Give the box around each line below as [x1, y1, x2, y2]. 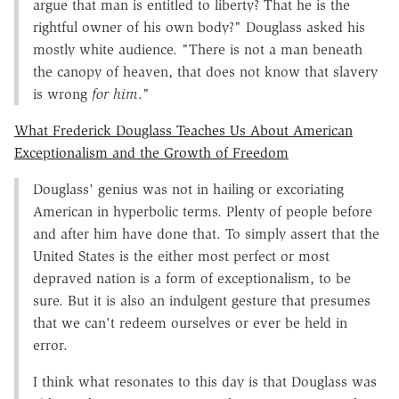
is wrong [33, 85, 92, 102]
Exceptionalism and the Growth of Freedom [14, 143, 289, 161]
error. [33, 336, 68, 354]
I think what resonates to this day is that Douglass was [33, 372, 377, 390]
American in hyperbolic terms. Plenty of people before [33, 202, 372, 220]
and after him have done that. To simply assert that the [33, 224, 379, 242]
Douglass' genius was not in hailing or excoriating [33, 180, 344, 198]
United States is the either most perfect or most [33, 247, 330, 265]
